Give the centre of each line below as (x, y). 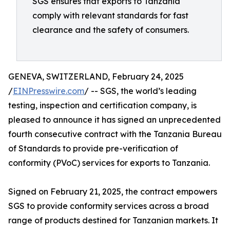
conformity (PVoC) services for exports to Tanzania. (109, 163)
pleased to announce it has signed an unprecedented (114, 120)
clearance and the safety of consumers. (111, 30)
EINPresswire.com (49, 91)
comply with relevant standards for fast (110, 15)
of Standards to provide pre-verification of (93, 148)
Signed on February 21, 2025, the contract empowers (113, 191)
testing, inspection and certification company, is (102, 105)
